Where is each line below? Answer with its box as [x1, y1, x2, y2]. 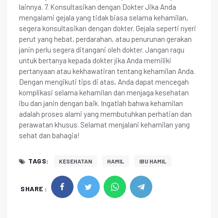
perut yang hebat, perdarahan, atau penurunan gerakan [19, 34, 192, 43]
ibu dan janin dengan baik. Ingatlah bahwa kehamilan [19, 98, 183, 108]
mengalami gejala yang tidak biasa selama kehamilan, [19, 13, 188, 22]
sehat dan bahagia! [19, 130, 80, 140]
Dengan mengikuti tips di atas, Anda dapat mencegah [19, 77, 189, 86]
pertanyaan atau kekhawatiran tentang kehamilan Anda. [19, 66, 195, 75]
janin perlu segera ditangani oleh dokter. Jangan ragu [19, 45, 184, 54]
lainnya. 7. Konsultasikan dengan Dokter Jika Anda [19, 2, 176, 11]
